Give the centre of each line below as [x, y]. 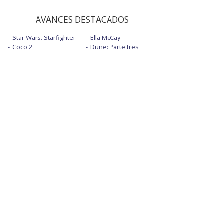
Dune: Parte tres [114, 47]
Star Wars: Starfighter [44, 38]
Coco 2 [22, 47]
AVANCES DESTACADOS [82, 19]
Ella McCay [105, 38]
